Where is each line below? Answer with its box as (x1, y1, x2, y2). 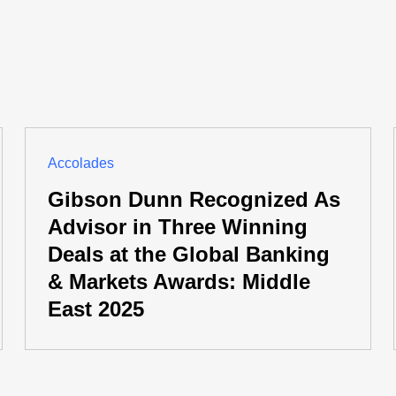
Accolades (48, 156, 115, 171)
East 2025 (48, 297, 145, 321)
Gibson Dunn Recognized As (48, 187, 341, 211)
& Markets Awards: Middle (48, 270, 311, 293)
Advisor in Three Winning (48, 215, 308, 239)
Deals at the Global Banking (48, 242, 331, 266)
